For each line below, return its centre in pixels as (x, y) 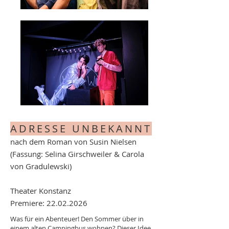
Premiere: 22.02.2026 (49, 203)
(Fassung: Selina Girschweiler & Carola (77, 154)
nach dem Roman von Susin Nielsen (73, 142)
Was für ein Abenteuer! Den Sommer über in (77, 219)
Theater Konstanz (41, 191)
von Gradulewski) (41, 166)
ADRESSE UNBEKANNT (81, 129)
